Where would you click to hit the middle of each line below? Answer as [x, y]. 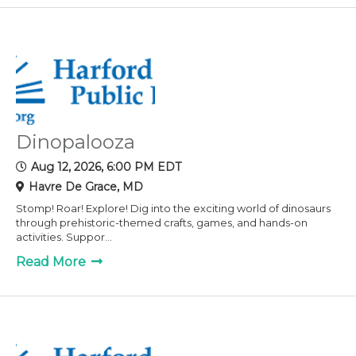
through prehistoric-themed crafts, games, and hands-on [162, 222]
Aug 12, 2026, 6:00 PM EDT [106, 166]
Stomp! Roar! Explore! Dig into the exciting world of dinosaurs [173, 208]
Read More [52, 261]
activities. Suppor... [64, 236]
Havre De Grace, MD [86, 186]
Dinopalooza [75, 141]
